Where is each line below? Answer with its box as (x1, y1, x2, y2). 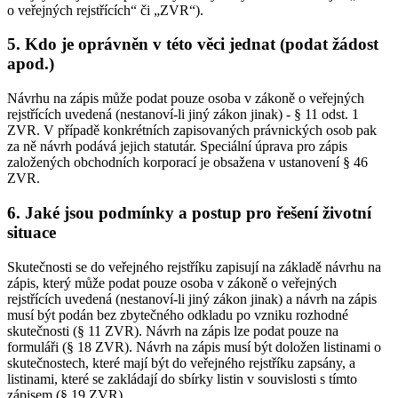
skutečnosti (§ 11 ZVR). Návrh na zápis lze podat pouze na (7, 322, 338, 338)
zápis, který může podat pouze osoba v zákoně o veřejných (7, 275, 337, 291)
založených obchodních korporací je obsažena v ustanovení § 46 (7, 155, 368, 171)
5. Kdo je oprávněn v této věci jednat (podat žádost (7, 35, 378, 54)
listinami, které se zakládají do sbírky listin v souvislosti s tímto (7, 370, 357, 386)
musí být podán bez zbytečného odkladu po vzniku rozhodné (7, 306, 348, 322)
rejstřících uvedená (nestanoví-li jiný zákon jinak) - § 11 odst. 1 (7, 107, 359, 123)
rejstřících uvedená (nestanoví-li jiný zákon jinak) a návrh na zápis (7, 291, 377, 306)
